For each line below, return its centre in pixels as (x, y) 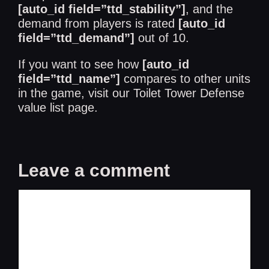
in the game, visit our (76, 93)
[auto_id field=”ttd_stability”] (102, 9)
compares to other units (185, 78)
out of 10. (162, 38)
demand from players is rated (98, 23)
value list (41, 107)
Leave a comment (94, 170)
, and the (209, 9)
